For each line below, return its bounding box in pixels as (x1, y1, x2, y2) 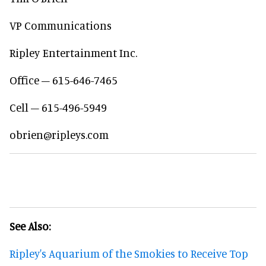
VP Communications (9, 18, 112, 32)
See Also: (9, 219, 53, 233)
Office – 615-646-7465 (9, 73, 118, 87)
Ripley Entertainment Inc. (9, 46, 137, 59)
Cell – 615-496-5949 (9, 100, 107, 114)
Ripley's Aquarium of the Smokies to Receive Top (9, 246, 248, 260)
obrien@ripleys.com (9, 128, 109, 141)
